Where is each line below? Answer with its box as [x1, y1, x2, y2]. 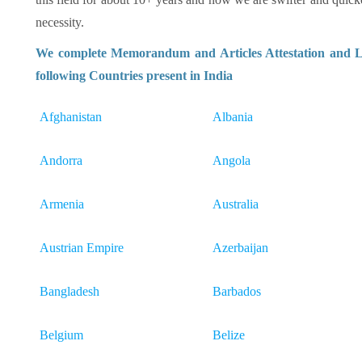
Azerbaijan [213, 241, 268, 255]
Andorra [40, 154, 82, 167]
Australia [213, 197, 259, 211]
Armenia [40, 197, 84, 211]
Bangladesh [40, 284, 99, 298]
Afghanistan [40, 110, 102, 124]
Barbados [213, 284, 261, 298]
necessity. [36, 15, 84, 29]
